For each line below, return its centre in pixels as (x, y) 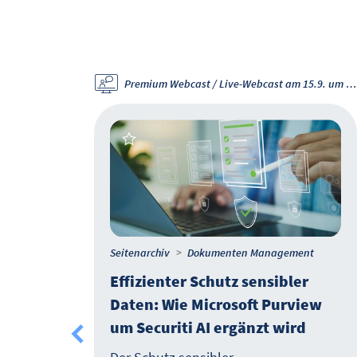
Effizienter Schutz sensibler (209, 281)
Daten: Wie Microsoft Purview (216, 304)
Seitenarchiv (140, 253)
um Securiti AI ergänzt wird (208, 328)
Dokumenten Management (251, 253)
